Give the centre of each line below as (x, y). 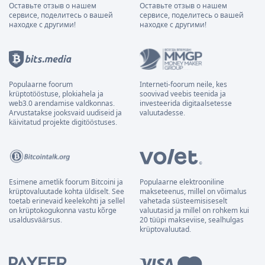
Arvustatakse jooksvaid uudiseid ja (65, 113)
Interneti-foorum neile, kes (183, 85)
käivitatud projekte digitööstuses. (63, 122)
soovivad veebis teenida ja (183, 94)
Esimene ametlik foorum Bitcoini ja (66, 182)
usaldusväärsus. (35, 220)
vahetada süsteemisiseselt (183, 201)
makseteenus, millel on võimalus (193, 192)
